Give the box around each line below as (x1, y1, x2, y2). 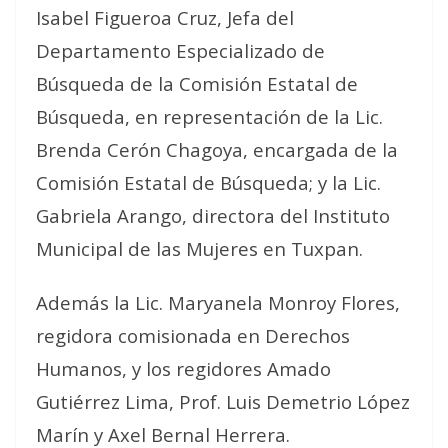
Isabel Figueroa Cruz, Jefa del (36, 4, 294, 30)
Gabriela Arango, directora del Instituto (36, 202, 390, 228)
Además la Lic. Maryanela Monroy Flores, (36, 289, 400, 315)
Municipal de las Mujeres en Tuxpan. (36, 235, 363, 261)
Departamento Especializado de (36, 37, 325, 63)
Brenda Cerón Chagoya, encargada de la (36, 136, 398, 162)
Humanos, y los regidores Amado (36, 355, 331, 381)
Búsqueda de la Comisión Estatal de (36, 70, 358, 96)
